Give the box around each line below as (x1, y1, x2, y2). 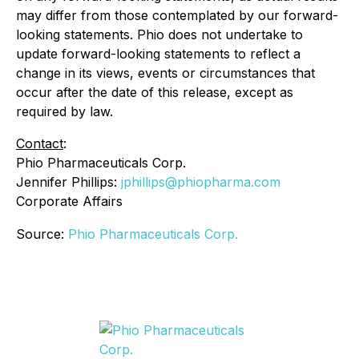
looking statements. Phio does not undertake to (16, 26, 303, 42)
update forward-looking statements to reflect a (16, 46, 301, 62)
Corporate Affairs (16, 193, 127, 209)
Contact (16, 135, 63, 151)
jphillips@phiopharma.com (121, 174, 280, 190)
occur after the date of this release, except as (16, 84, 293, 100)
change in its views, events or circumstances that (16, 65, 315, 81)
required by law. (16, 103, 113, 119)
